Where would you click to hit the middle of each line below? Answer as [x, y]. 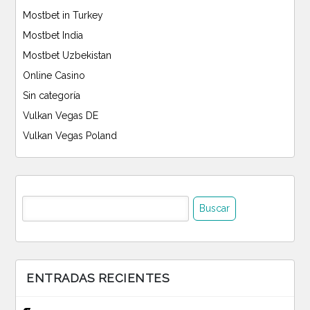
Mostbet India [53, 36]
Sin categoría [52, 96]
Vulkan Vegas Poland [70, 136]
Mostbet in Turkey [63, 16]
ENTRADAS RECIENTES [98, 279]
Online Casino [54, 76]
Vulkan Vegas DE [61, 116]
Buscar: [31, 196]
